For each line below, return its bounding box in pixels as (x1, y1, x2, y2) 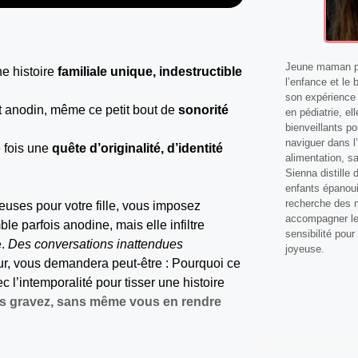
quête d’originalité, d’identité (52, 141, 223, 156)
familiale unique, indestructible (58, 65, 242, 79)
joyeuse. (284, 242, 324, 255)
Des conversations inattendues (8, 237, 183, 252)
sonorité (178, 103, 229, 117)
